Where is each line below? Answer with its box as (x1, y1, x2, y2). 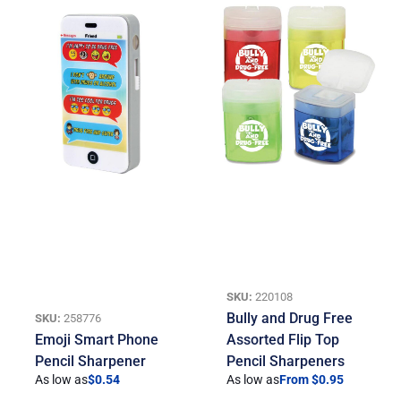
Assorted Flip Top (226, 331, 340, 349)
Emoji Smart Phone (35, 331, 159, 349)
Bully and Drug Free (226, 310, 354, 328)
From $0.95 (279, 372, 345, 388)
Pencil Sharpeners (226, 353, 346, 371)
